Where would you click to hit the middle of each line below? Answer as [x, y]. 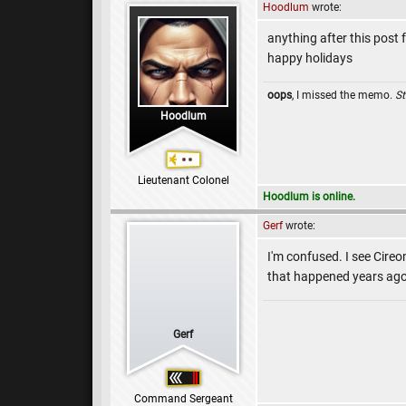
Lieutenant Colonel [183, 180]
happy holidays [310, 58]
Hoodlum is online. [309, 197]
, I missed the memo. [343, 95]
